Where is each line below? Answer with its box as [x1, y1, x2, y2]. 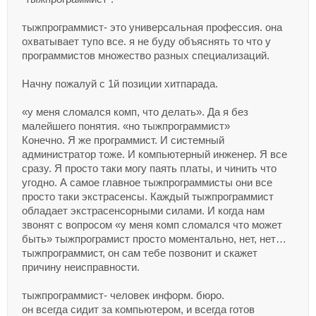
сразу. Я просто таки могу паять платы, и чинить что [22, 163, 276, 174]
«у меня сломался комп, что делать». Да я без [22, 107, 248, 118]
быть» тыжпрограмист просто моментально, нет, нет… [22, 233, 286, 245]
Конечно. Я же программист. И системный [22, 135, 224, 146]
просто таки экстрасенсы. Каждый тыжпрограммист [22, 191, 274, 202]
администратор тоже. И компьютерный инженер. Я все [22, 149, 287, 160]
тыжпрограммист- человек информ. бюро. [22, 290, 224, 301]
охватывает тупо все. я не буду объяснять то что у [22, 36, 271, 47]
